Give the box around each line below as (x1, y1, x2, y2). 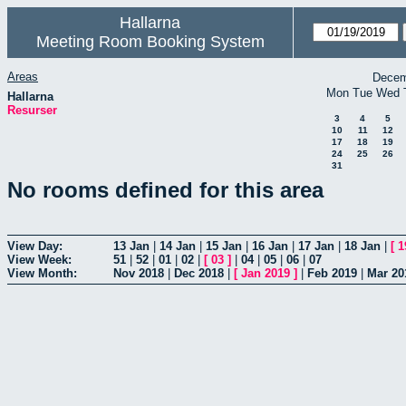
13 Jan (113, 238, 150, 253)
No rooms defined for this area (7, 177, 324, 202)
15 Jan (206, 238, 242, 253)
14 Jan (159, 238, 196, 253)
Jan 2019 (241, 266, 290, 280)
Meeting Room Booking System (35, 33, 265, 51)
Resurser (7, 102, 57, 117)
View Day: (7, 238, 63, 253)
